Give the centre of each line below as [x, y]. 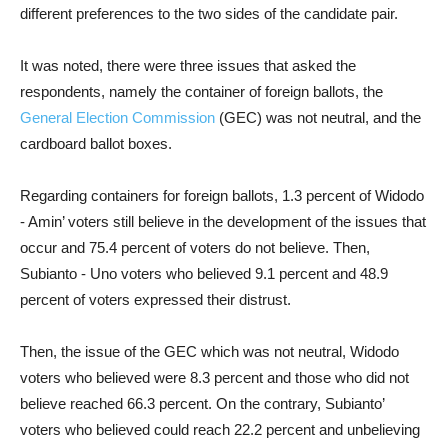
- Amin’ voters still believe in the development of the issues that [223, 221]
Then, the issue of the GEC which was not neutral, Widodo [209, 351]
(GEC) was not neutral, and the [318, 117]
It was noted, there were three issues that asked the [188, 65]
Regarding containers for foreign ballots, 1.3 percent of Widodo [222, 195]
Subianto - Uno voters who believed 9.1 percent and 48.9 [204, 273]
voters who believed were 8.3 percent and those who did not [214, 377]
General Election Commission [117, 117]
